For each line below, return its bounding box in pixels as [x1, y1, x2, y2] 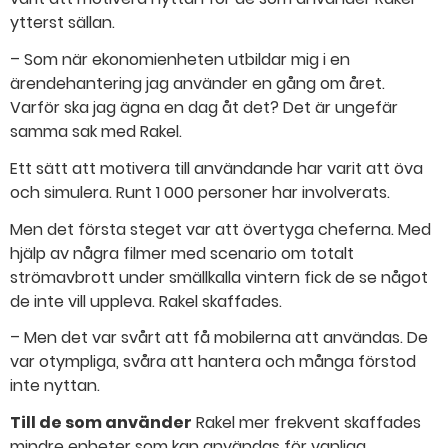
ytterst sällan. [10, 11, 115, 35]
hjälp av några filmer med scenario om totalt [10, 241, 354, 265]
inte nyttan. [10, 374, 100, 398]
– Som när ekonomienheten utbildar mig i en [10, 48, 350, 72]
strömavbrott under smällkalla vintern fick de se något [10, 265, 428, 289]
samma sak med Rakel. [10, 120, 182, 144]
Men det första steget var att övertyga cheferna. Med [10, 217, 431, 241]
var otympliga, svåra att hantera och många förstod [10, 350, 416, 374]
